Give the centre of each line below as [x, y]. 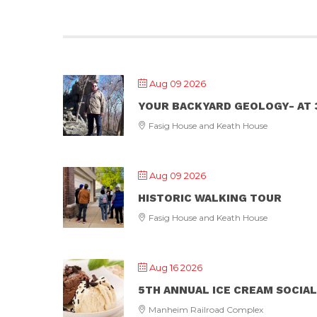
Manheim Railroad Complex [205, 310]
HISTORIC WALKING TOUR [210, 198]
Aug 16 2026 [176, 267]
